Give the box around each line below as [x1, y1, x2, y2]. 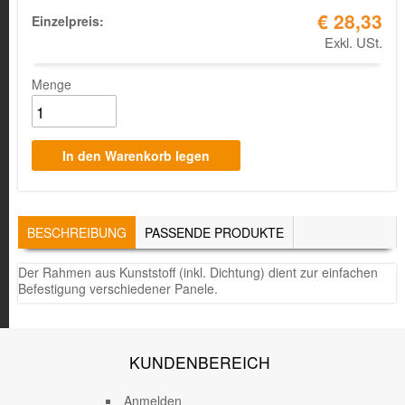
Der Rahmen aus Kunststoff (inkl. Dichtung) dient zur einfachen [18, 262, 378, 281]
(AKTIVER [127, 222, 184, 241]
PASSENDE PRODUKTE [145, 222, 284, 241]
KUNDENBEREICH [129, 350, 270, 373]
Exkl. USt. [325, 32, 382, 52]
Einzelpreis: [32, 11, 108, 30]
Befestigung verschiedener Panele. [18, 278, 218, 297]
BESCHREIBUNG [27, 222, 127, 241]
